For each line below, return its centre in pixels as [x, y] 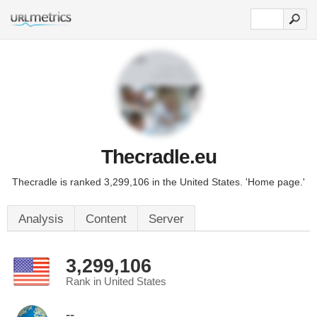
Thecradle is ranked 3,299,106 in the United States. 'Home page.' [158, 182]
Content [106, 219]
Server [166, 219]
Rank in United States [116, 282]
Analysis [41, 219]
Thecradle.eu [158, 157]
